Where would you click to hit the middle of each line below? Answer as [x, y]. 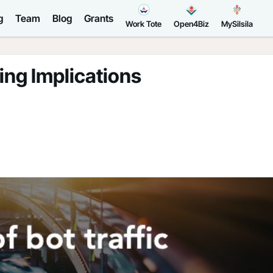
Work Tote [144, 24]
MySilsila [237, 24]
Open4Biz [191, 24]
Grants [99, 18]
